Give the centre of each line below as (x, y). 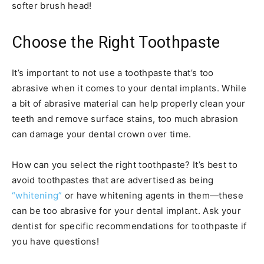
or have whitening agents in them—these (153, 195)
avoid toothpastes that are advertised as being (113, 180)
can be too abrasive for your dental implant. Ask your (126, 210)
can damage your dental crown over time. (102, 134)
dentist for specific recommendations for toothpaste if (129, 226)
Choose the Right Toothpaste (116, 42)
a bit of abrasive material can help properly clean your (129, 103)
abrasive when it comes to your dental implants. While (129, 88)
